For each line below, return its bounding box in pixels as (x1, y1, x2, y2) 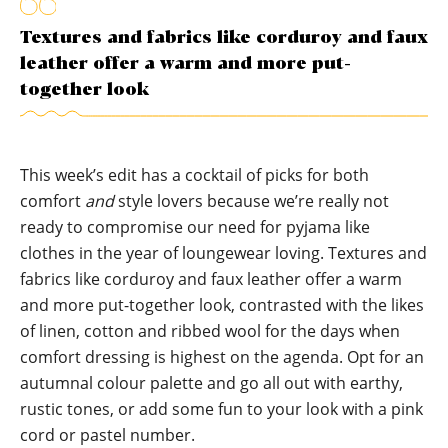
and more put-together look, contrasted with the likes (20, 294, 424, 316)
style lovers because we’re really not (114, 190, 389, 212)
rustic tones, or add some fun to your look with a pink (20, 398, 423, 420)
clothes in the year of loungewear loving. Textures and (20, 242, 427, 264)
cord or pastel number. (20, 424, 195, 446)
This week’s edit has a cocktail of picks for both (20, 164, 369, 186)
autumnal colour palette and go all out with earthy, (20, 372, 403, 394)
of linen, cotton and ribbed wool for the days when (20, 320, 400, 342)
